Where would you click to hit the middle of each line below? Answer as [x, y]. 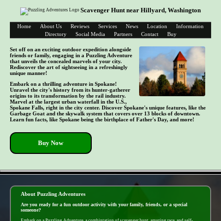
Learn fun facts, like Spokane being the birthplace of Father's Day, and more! [102, 119]
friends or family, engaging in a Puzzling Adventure [71, 55]
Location [157, 26]
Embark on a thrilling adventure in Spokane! [63, 84]
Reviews [80, 26]
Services [108, 26]
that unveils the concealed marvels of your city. [66, 61]
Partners [123, 34]
